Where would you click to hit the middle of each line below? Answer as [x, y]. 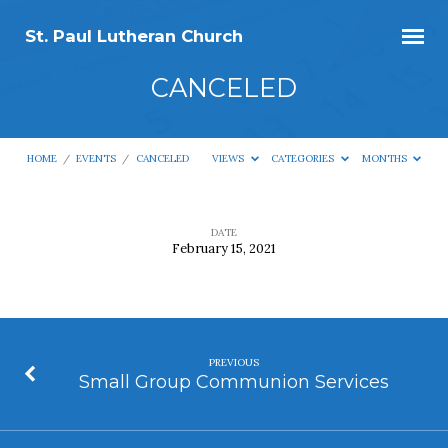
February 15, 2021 [224, 248]
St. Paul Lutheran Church [133, 36]
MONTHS [385, 159]
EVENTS [96, 159]
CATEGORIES [304, 159]
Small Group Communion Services [233, 381]
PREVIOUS [233, 362]
